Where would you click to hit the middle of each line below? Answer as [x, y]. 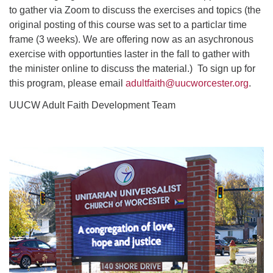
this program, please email [67, 83]
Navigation [32, 160]
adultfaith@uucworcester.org [187, 83]
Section [25, 146]
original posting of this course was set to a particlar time [128, 24]
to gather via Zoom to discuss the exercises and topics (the [135, 10]
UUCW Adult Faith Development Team [92, 105]
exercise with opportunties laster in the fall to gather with [129, 54]
